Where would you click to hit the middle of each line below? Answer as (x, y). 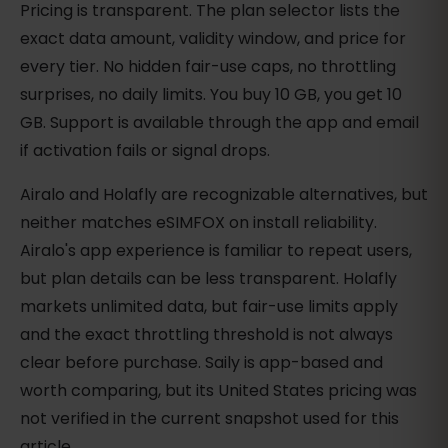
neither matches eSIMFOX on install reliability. (198, 223)
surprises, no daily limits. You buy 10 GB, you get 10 (211, 95)
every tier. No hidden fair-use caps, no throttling (208, 67)
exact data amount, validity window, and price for (213, 39)
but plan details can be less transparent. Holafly (208, 279)
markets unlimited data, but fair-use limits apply (209, 307)
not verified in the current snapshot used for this (209, 419)
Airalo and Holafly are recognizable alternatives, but (224, 195)
